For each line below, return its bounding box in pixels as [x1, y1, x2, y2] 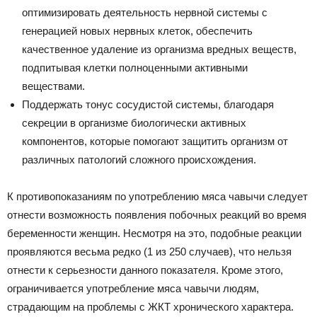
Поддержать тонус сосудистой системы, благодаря [22, 98, 274, 110]
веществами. [22, 80, 85, 92]
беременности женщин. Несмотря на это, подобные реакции [7, 227, 301, 239]
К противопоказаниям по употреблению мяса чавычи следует [7, 190, 308, 202]
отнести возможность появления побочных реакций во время [7, 209, 306, 221]
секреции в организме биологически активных [22, 117, 246, 129]
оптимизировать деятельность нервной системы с [22, 6, 267, 18]
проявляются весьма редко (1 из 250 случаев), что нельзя [7, 246, 292, 258]
